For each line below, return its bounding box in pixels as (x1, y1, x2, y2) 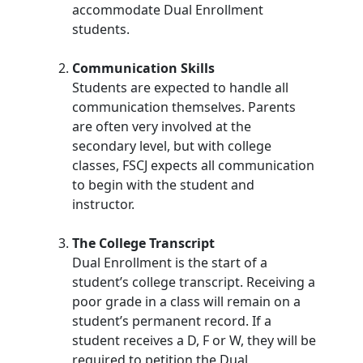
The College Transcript (71, 234, 215, 252)
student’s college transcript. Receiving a (71, 273, 315, 291)
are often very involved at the (71, 117, 251, 135)
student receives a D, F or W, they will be (71, 331, 316, 349)
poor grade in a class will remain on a (71, 293, 301, 310)
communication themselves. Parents (71, 98, 296, 116)
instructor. (71, 195, 135, 213)
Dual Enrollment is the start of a (71, 254, 267, 271)
